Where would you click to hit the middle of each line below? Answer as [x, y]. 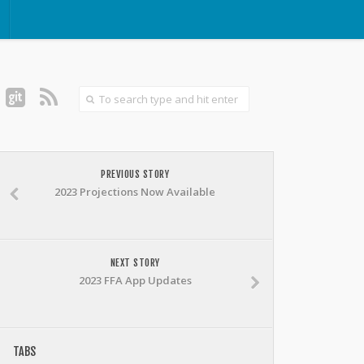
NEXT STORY [135, 263]
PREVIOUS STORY [135, 174]
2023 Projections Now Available [135, 192]
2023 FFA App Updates [135, 280]
